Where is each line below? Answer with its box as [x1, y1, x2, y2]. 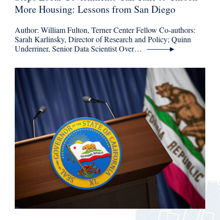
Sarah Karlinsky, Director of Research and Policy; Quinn [15, 34, 191, 45]
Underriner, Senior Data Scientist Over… [15, 43, 142, 54]
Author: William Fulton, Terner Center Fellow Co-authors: [15, 25, 195, 35]
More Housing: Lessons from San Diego [15, 2, 175, 16]
